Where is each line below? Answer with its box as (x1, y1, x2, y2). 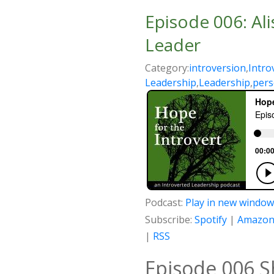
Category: (145, 61, 189, 75)
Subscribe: (145, 213, 194, 227)
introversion (189, 61, 246, 75)
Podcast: (145, 196, 185, 210)
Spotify (194, 213, 227, 227)
